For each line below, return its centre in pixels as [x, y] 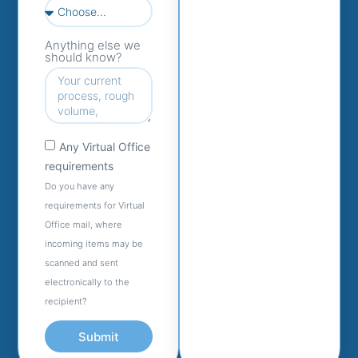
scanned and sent [81, 263]
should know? [83, 58]
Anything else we [92, 46]
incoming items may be [93, 244]
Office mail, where [83, 225]
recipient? [66, 302]
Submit [98, 336]
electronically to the [87, 282]
